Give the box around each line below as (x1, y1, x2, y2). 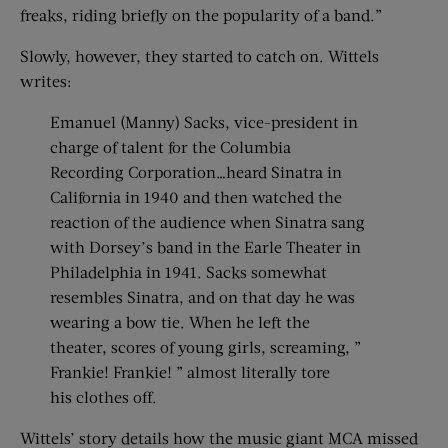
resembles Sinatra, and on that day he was (50, 287, 355, 306)
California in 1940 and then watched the (50, 187, 342, 206)
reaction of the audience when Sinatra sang (50, 212, 365, 231)
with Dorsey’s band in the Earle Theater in (50, 237, 361, 256)
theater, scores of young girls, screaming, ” (50, 337, 361, 356)
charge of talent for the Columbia (50, 137, 291, 156)
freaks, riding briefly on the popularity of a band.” (20, 5, 382, 24)
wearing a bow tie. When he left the (50, 312, 310, 331)
